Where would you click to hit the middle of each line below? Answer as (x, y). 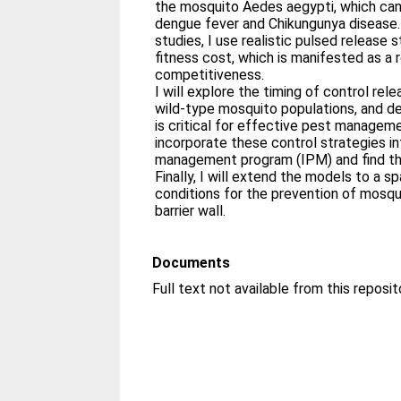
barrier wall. (191, 210)
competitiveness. (210, 74)
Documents (192, 262)
